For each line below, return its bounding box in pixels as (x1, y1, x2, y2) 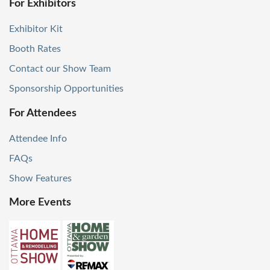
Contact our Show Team (9, 64, 111, 74)
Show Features (9, 173, 72, 183)
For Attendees (9, 107, 77, 119)
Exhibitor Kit (9, 24, 63, 34)
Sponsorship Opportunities (9, 84, 124, 94)
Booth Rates (9, 44, 61, 54)
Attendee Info (9, 133, 67, 143)
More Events (9, 196, 71, 208)
